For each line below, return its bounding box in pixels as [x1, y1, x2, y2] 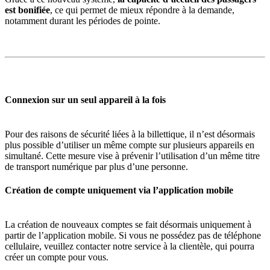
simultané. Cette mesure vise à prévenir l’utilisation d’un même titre [5, 150, 260, 161]
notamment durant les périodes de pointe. [5, 16, 160, 27]
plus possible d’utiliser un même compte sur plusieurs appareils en [5, 139, 254, 150]
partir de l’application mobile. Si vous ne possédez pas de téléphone [5, 230, 261, 241]
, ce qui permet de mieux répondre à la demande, [50, 5, 234, 16]
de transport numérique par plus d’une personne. [5, 161, 188, 172]
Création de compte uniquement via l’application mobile [5, 185, 233, 196]
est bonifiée [5, 5, 50, 16]
